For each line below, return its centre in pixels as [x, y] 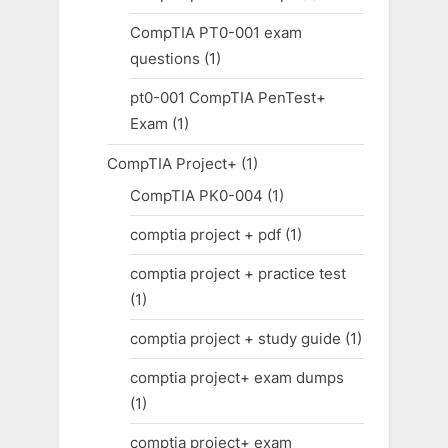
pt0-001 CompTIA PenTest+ [227, 98]
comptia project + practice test [237, 273]
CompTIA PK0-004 [196, 195]
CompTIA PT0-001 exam [215, 33]
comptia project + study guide [235, 339]
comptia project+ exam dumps [236, 378]
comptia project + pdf [205, 234]
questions [164, 59]
